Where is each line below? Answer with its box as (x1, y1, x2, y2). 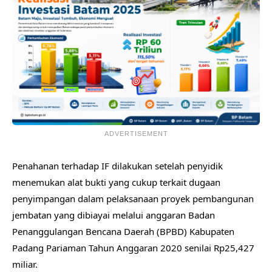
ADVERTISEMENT (104, 130, 168, 138)
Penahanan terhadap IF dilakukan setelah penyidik (12, 160, 223, 172)
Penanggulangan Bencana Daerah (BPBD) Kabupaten (12, 225, 234, 238)
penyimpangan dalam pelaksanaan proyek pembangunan (12, 192, 254, 205)
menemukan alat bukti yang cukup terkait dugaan (12, 176, 220, 189)
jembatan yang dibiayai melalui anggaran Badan (12, 209, 215, 222)
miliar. (12, 258, 38, 271)
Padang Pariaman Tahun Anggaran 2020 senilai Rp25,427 (12, 242, 254, 254)
